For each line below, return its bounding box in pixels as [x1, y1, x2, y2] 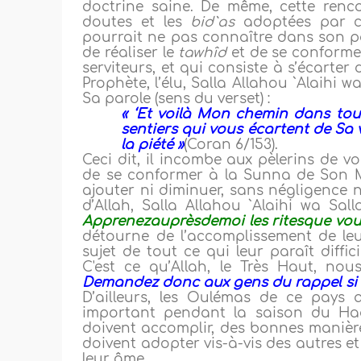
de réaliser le [82, 45, 179, 61]
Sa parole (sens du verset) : [82, 91, 271, 107]
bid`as [190, 15, 243, 31]
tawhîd [178, 45, 227, 61]
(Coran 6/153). [184, 137, 279, 153]
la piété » [121, 137, 185, 153]
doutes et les [82, 15, 191, 31]
